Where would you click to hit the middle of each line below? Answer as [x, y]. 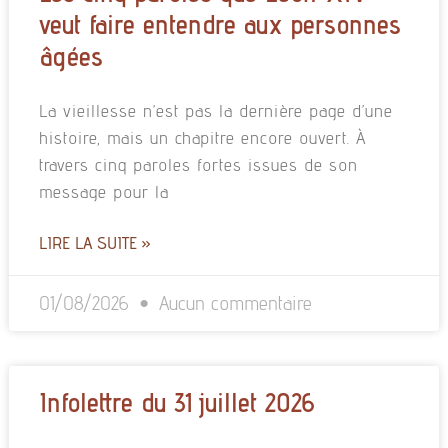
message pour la [103, 191]
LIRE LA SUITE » [94, 242]
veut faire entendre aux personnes [219, 23]
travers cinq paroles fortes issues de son [198, 164]
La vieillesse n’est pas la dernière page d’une [215, 110]
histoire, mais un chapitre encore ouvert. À [202, 137]
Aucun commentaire [232, 302]
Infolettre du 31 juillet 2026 [176, 401]
